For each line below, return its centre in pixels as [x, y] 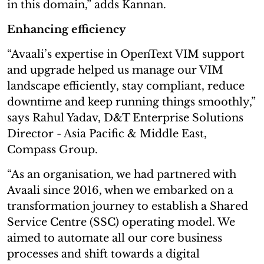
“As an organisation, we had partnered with [122, 174]
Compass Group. [52, 149]
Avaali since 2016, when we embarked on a [120, 190]
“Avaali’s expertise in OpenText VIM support [126, 54]
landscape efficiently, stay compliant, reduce [126, 86]
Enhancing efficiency [67, 29]
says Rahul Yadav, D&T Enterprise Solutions [125, 118]
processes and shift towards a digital [103, 254]
